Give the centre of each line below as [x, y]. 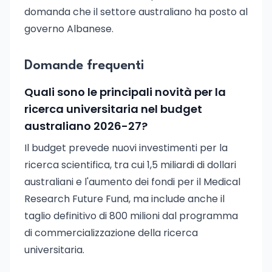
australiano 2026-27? [86, 126]
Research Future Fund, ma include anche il [124, 199]
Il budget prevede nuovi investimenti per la [126, 148]
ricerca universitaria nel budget [113, 109]
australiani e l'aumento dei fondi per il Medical [132, 182]
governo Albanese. [69, 29]
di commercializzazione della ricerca [111, 233]
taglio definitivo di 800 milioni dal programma [131, 216]
